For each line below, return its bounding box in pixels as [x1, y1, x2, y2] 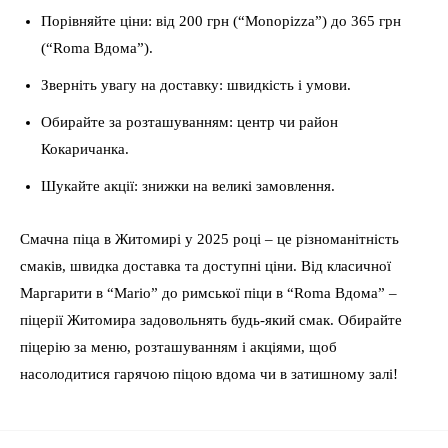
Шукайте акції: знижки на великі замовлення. [41, 178, 335, 194]
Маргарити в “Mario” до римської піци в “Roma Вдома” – [20, 285, 397, 301]
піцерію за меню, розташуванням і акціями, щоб [20, 339, 337, 355]
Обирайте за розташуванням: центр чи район [41, 114, 338, 130]
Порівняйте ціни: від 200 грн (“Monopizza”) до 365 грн [41, 13, 401, 29]
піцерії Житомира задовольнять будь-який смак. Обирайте [20, 312, 402, 328]
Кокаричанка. [41, 141, 129, 157]
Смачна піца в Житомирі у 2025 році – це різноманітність [20, 231, 399, 247]
